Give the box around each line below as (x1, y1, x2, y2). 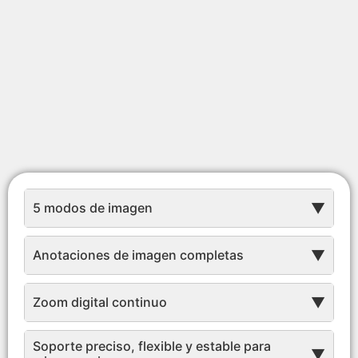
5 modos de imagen (33, 200, 153, 217)
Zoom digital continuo (33, 294, 167, 311)
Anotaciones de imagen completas (33, 247, 244, 264)
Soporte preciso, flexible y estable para (33, 338, 271, 355)
